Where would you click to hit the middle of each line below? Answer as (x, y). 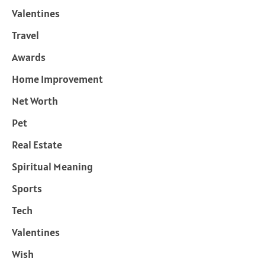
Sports (27, 189)
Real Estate (37, 145)
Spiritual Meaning (52, 167)
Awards (29, 57)
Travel (25, 35)
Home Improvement (57, 79)
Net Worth (35, 101)
